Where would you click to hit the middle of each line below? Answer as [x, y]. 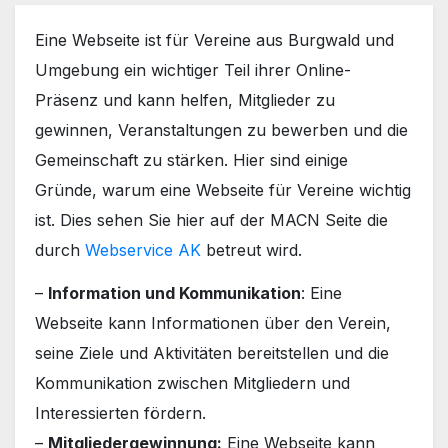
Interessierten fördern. [120, 413]
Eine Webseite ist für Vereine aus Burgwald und [214, 40]
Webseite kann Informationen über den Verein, [213, 323]
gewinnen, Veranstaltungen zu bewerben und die [221, 130]
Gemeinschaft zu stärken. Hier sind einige [191, 160]
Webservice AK [143, 250]
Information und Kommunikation [174, 293]
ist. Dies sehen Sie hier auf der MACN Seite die [211, 220]
